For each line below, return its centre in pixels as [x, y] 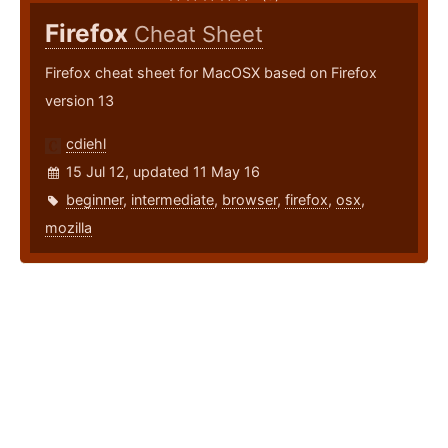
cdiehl [86, 144]
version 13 [79, 101]
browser [249, 200]
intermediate [172, 200]
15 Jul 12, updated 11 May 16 [163, 172]
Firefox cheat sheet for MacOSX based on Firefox [211, 73]
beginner [94, 200]
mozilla [68, 228]
